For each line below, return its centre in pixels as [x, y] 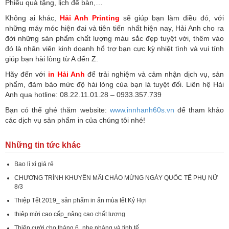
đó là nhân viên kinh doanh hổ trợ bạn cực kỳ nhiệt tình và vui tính [114, 49]
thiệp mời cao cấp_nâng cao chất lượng [70, 214]
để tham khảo [199, 110]
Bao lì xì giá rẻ [34, 164]
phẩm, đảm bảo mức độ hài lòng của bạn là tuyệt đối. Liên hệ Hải [114, 85]
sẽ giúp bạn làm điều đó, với [172, 18]
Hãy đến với [27, 74]
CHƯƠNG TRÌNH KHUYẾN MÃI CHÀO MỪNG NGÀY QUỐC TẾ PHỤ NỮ [116, 178]
